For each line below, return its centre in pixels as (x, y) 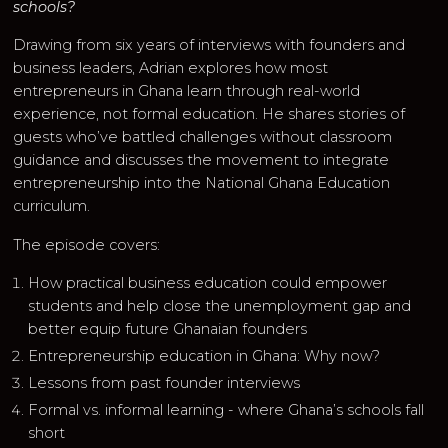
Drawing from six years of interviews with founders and (209, 45)
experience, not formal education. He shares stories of (209, 114)
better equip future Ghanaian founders (168, 329)
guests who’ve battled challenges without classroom (203, 137)
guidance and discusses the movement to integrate (201, 160)
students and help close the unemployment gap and (220, 306)
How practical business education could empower (208, 283)
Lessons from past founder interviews (164, 383)
